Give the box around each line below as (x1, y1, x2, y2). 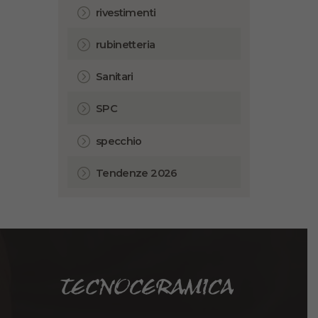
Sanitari (96, 70, 133, 84)
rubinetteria (96, 38, 155, 51)
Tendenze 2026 (96, 166, 177, 180)
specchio (96, 134, 142, 148)
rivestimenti (96, 6, 156, 19)
